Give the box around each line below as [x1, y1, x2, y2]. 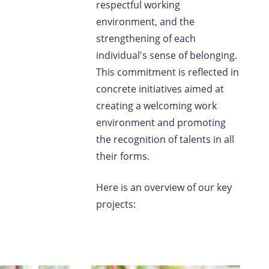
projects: [96, 198, 136, 211]
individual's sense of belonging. [96, 49, 237, 62]
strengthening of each [96, 32, 196, 45]
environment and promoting [96, 116, 226, 129]
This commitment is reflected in [96, 65, 239, 79]
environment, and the [96, 15, 195, 28]
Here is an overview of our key [96, 181, 232, 194]
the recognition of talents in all [96, 133, 234, 146]
